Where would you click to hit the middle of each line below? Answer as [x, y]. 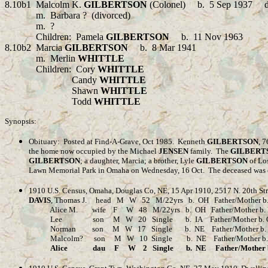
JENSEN [173, 151]
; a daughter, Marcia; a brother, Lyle [138, 161]
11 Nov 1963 [218, 37]
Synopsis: [21, 121]
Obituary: [44, 141]
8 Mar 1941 [174, 48]
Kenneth [192, 141]
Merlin [64, 58]
